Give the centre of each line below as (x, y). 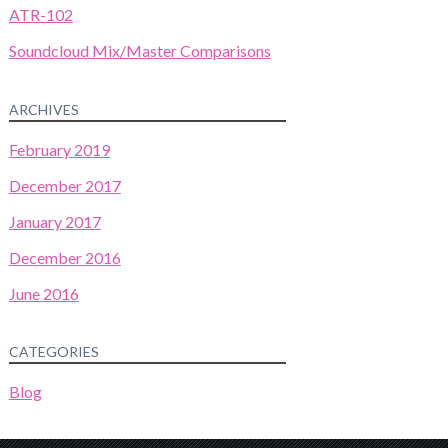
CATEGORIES (53, 351)
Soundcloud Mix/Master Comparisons (139, 51)
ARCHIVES (43, 109)
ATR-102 (40, 15)
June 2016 (43, 293)
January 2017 (54, 221)
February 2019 (59, 149)
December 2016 (64, 257)
